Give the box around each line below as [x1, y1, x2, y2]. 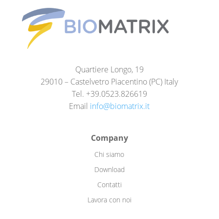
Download [94, 164, 125, 174]
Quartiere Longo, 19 [75, 64, 144, 75]
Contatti [97, 179, 122, 189]
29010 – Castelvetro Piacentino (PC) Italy [41, 76, 178, 87]
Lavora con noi [87, 195, 131, 204]
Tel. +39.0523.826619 [71, 88, 147, 99]
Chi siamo [94, 149, 125, 159]
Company [90, 132, 128, 143]
